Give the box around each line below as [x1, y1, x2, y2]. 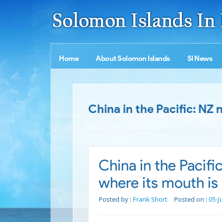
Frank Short [133, 195, 167, 204]
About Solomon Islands [96, 54, 170, 63]
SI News [187, 54, 212, 63]
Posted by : [99, 195, 133, 204]
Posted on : [174, 195, 209, 204]
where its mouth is [99, 173, 218, 192]
